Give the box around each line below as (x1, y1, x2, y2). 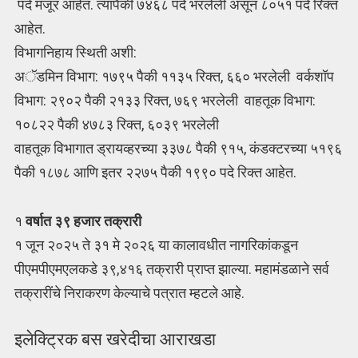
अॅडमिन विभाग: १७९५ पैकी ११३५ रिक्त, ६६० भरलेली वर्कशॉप (14, 68, 334, 86)
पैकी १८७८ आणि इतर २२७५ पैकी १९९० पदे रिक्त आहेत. (14, 164, 296, 181)
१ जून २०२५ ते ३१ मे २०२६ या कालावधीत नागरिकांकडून (14, 236, 298, 253)
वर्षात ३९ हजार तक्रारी (22, 212, 141, 229)
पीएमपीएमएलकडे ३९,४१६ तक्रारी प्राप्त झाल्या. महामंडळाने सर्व (14, 260, 329, 277)
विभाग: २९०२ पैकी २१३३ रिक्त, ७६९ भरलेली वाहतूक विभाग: (14, 92, 316, 109)
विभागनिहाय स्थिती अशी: (14, 44, 137, 62)
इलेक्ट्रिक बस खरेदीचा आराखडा (14, 329, 216, 350)
